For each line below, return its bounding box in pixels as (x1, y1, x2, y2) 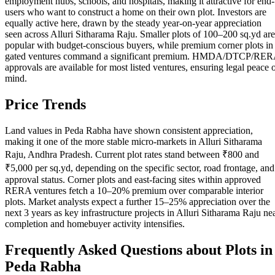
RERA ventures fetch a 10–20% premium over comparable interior (5, 185, 263, 196)
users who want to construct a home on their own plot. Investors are (5, 6, 266, 17)
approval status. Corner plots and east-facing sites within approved (5, 174, 261, 185)
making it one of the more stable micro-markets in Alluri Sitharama (5, 136, 262, 147)
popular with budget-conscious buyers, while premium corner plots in (5, 39, 273, 50)
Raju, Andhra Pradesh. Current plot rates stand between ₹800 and (5, 149, 259, 160)
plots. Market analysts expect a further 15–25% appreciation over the (5, 196, 270, 207)
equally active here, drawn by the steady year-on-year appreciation (5, 17, 261, 28)
